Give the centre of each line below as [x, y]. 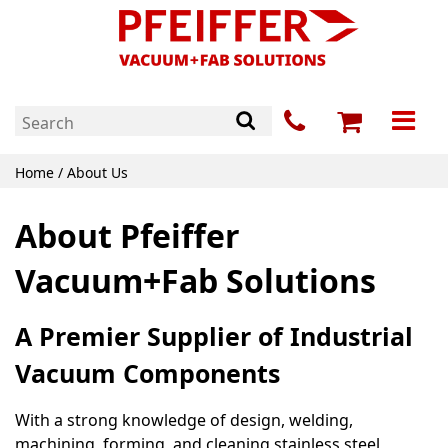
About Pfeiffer [127, 236]
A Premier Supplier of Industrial [214, 336]
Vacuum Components [147, 373]
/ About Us [91, 173]
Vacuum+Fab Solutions [195, 281]
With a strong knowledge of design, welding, [184, 420]
